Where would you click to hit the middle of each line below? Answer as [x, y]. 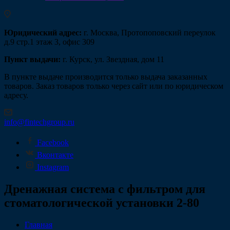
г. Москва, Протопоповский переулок [149, 33]
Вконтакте [55, 155]
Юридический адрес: [43, 33]
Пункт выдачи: [32, 59]
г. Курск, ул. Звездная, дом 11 [112, 59]
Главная [39, 224]
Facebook [53, 142]
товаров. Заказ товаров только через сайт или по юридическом [114, 86]
